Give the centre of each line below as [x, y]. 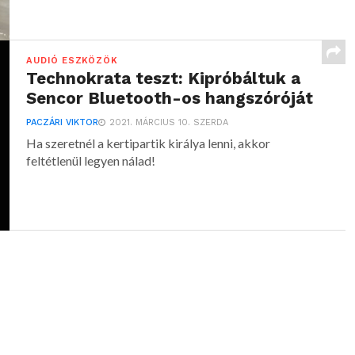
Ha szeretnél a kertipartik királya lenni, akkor [149, 143]
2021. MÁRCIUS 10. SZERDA [169, 122]
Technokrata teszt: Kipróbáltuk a [164, 78]
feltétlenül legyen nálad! [91, 160]
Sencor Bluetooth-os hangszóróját [170, 98]
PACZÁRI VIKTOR [63, 122]
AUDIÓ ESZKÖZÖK [72, 61]
